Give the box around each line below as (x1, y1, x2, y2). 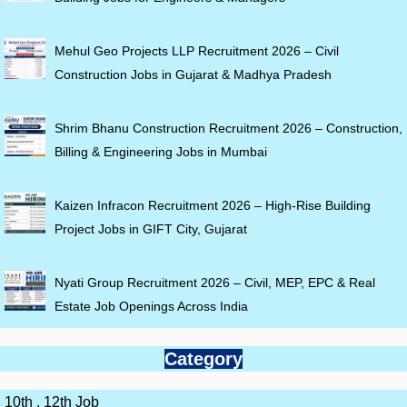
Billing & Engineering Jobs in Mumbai (55, 144, 267, 160)
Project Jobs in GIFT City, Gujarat (55, 222, 247, 237)
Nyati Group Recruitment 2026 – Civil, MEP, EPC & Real (55, 275, 375, 291)
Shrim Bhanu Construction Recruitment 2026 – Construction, (55, 121, 402, 136)
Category (164, 349, 243, 370)
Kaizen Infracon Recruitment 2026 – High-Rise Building (55, 198, 371, 213)
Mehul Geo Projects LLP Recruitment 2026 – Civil (55, 44, 339, 59)
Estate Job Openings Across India (55, 299, 248, 314)
